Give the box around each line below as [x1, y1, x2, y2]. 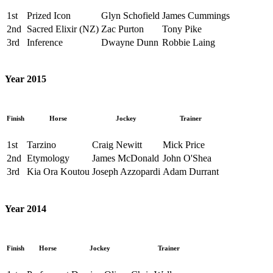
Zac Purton [101, 23, 144, 34]
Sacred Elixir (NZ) [27, 23, 99, 34]
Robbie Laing [162, 37, 215, 48]
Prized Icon [27, 10, 71, 21]
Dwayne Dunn [101, 37, 158, 48]
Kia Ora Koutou [27, 166, 90, 177]
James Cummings [162, 10, 230, 21]
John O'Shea [163, 153, 211, 164]
